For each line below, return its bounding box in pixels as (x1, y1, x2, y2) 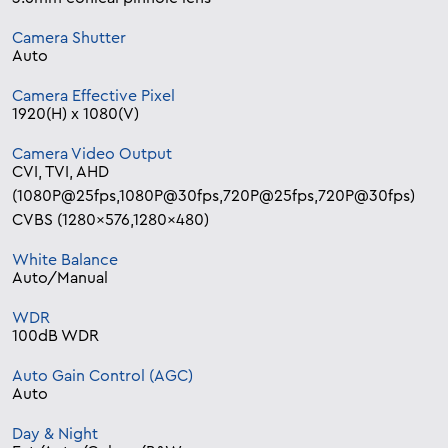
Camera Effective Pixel (12, 88, 175, 105)
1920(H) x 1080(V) (12, 106, 139, 123)
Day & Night (12, 426, 98, 443)
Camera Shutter (12, 30, 126, 47)
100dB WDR (12, 328, 99, 345)
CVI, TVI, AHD (12, 164, 109, 181)
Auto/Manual (12, 270, 108, 287)
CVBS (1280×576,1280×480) (12, 212, 209, 229)
